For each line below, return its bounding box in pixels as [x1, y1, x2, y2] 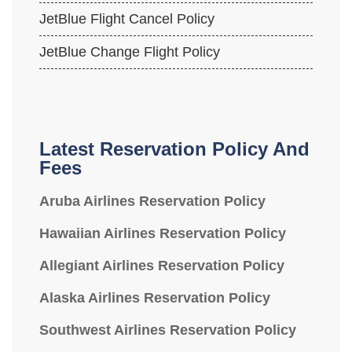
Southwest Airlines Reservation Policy [39, 322, 296, 338]
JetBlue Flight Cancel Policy [39, 11, 214, 27]
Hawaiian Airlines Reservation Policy [39, 225, 286, 241]
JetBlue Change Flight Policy [39, 44, 220, 60]
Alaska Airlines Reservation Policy [39, 290, 270, 306]
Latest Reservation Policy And [39, 138, 310, 159]
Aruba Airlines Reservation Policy [39, 193, 266, 209]
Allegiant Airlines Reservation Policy [39, 258, 284, 273]
